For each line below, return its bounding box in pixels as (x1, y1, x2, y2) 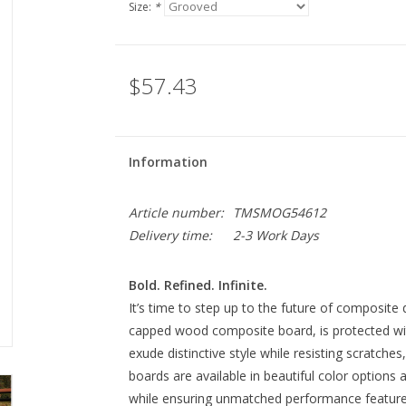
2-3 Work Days (232, 227, 319, 244)
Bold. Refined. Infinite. (128, 276, 267, 294)
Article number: (128, 204, 224, 221)
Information (128, 153, 208, 170)
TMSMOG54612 (232, 204, 326, 221)
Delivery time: (128, 227, 212, 244)
